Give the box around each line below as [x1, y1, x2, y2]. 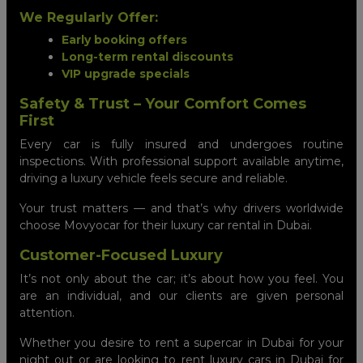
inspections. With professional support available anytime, [19, 153, 344, 169]
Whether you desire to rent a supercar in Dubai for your [19, 335, 344, 350]
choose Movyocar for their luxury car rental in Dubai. [19, 217, 312, 233]
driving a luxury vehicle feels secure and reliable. [19, 170, 288, 186]
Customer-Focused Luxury [19, 246, 223, 264]
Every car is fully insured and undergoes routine [19, 136, 344, 152]
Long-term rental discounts [62, 49, 233, 64]
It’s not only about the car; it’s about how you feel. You [19, 271, 344, 286]
